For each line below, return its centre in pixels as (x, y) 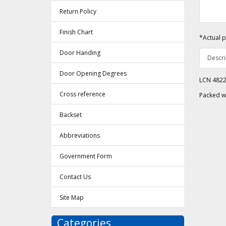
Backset (71, 115)
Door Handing (80, 53)
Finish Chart (76, 32)
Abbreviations (80, 136)
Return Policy (78, 12)
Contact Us (75, 177)
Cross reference (82, 94)
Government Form (86, 156)
